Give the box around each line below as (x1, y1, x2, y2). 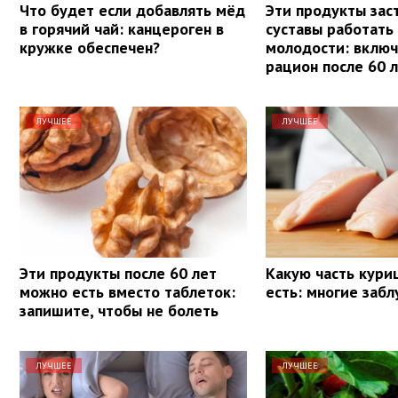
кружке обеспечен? (20, 36, 160, 58)
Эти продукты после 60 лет (20, 262, 217, 283)
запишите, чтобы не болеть (20, 299, 219, 321)
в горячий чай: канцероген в (20, 18, 224, 39)
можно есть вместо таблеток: (20, 281, 235, 302)
